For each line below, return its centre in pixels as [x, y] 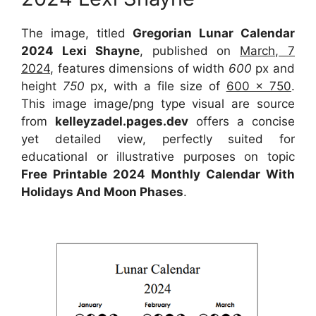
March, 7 [268, 50]
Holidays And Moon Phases [102, 192]
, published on [190, 50]
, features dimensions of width [139, 68]
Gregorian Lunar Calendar [214, 33]
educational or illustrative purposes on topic [158, 156]
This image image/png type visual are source [158, 103]
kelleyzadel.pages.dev [122, 121]
